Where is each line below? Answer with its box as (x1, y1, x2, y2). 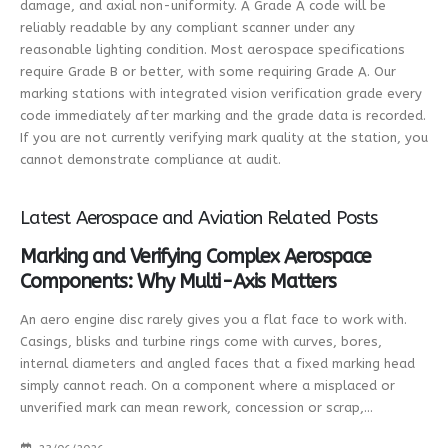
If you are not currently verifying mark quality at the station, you (20, 130, 428, 146)
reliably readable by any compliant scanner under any (20, 20, 355, 36)
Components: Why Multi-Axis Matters (20, 270, 336, 294)
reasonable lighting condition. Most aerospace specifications (20, 42, 405, 58)
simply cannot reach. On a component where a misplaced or (20, 378, 395, 393)
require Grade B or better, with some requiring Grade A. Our (20, 64, 396, 80)
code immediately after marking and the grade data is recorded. (20, 108, 426, 124)
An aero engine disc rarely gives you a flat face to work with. (20, 312, 407, 327)
